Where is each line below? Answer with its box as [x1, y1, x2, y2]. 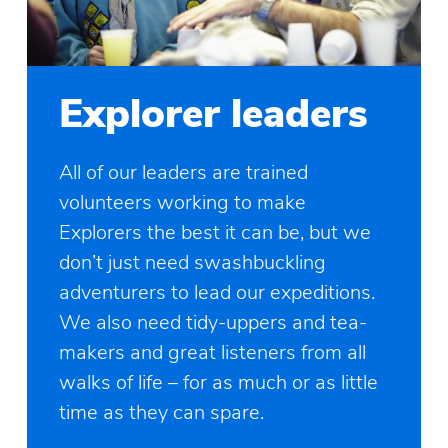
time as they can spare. [58, 398, 264, 426]
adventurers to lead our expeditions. [58, 278, 375, 306]
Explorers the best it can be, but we [58, 218, 371, 246]
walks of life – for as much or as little [58, 368, 378, 396]
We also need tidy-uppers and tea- [58, 308, 367, 336]
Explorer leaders [58, 86, 368, 141]
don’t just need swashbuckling [58, 248, 326, 276]
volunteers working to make [58, 188, 306, 216]
